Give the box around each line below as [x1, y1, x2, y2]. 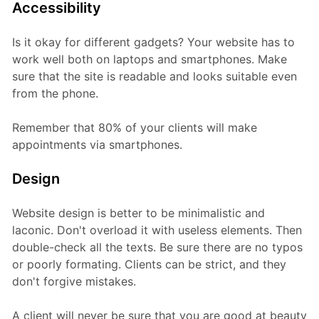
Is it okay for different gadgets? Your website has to [11, 35, 295, 50]
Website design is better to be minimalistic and [11, 206, 265, 221]
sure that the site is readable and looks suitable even [11, 69, 297, 84]
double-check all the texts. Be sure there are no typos [11, 240, 303, 255]
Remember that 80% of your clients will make [11, 120, 257, 135]
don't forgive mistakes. [11, 274, 136, 289]
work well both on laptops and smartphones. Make [11, 52, 287, 67]
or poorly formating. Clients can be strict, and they [11, 257, 286, 272]
